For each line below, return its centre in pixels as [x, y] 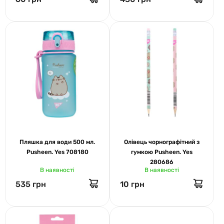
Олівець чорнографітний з [162, 142]
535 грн [31, 184]
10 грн [132, 184]
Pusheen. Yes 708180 [57, 152]
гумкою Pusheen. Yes [162, 152]
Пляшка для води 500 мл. [57, 142]
